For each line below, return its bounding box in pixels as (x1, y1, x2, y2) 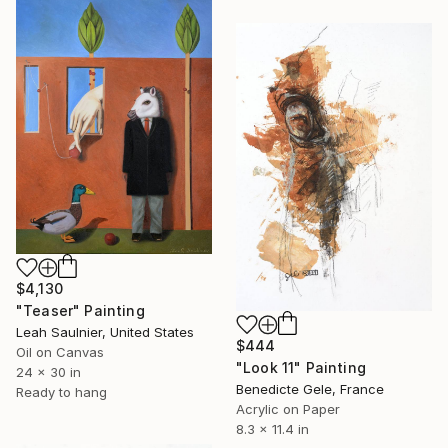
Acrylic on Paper (236, 400, 340, 417)
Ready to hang (16, 383, 107, 400)
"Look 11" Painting (236, 358, 366, 376)
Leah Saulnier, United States (16, 323, 194, 340)
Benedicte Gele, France (236, 380, 384, 397)
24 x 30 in (16, 363, 81, 380)
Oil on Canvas (16, 343, 104, 360)
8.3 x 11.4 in (236, 420, 309, 437)
